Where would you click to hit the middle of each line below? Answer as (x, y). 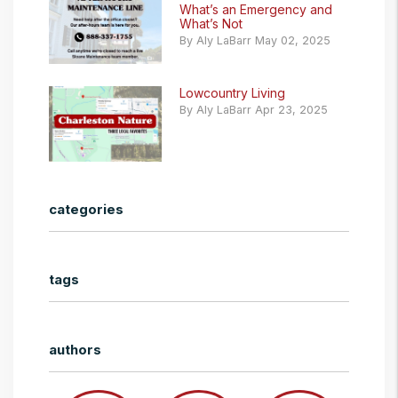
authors (75, 350)
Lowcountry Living (232, 93)
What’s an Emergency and (256, 10)
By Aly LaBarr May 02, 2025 (255, 41)
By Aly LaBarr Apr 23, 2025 (254, 110)
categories (86, 210)
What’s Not (211, 24)
